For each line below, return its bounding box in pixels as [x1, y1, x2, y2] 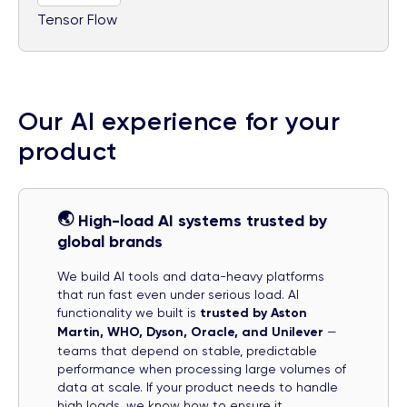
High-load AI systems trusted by [78, 210, 328, 231]
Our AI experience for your [18, 105, 341, 136]
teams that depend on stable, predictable [57, 342, 317, 358]
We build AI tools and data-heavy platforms [57, 268, 324, 283]
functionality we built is [57, 304, 200, 320]
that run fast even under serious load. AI [57, 286, 299, 302]
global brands [57, 231, 163, 252]
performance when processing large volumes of [57, 361, 346, 376]
